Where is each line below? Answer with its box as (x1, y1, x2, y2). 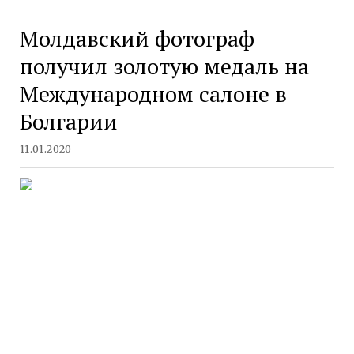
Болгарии (19, 107, 118, 137)
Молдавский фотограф (19, 24, 254, 54)
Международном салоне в (19, 79, 287, 109)
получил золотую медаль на (19, 51, 309, 81)
